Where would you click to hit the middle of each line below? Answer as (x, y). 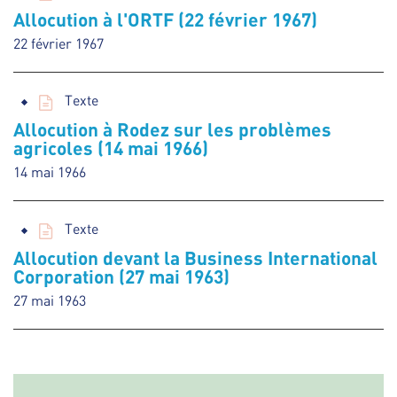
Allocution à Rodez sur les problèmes (172, 129)
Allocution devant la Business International (195, 258)
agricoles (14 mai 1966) (111, 148)
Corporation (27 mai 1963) (121, 276)
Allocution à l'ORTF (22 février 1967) (165, 19)
